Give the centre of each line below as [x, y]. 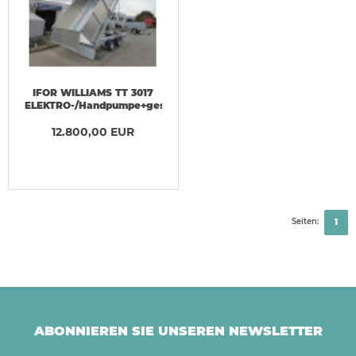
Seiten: [305, 221]
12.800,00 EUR [93, 132]
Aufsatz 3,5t [93, 118]
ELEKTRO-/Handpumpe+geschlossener [123, 105]
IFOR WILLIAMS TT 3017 [93, 92]
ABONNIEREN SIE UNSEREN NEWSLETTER [178, 331]
